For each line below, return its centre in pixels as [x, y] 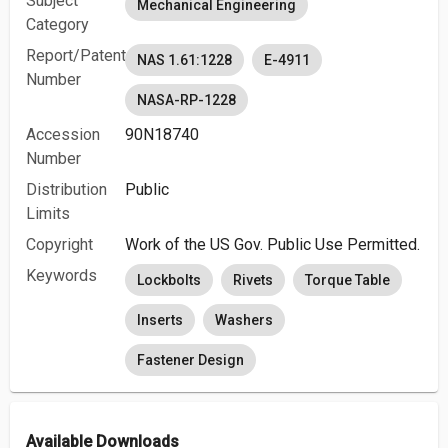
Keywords [61, 275]
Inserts [160, 320]
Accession [63, 134]
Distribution [66, 189]
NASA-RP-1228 [187, 100]
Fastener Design [191, 360]
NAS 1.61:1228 [185, 60]
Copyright [59, 244]
